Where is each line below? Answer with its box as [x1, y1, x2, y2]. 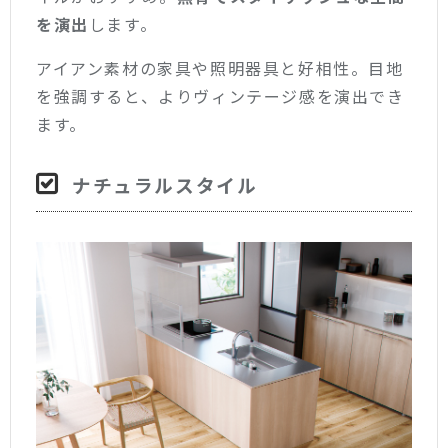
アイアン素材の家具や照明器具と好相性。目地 [36, 55, 404, 80]
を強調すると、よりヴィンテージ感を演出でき [36, 83, 405, 108]
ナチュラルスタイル [72, 170, 258, 198]
